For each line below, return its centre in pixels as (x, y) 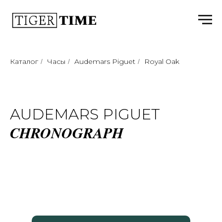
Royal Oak (162, 61)
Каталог (24, 61)
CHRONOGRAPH (67, 133)
